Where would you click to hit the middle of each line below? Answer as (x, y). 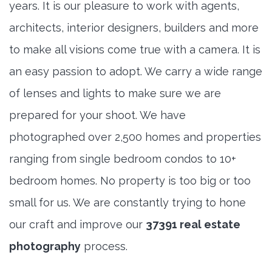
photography (45, 246)
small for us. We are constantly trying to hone (127, 203)
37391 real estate (193, 225)
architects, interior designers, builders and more (134, 28)
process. (104, 246)
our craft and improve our (77, 225)
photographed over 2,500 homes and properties (135, 137)
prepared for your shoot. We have (97, 115)
